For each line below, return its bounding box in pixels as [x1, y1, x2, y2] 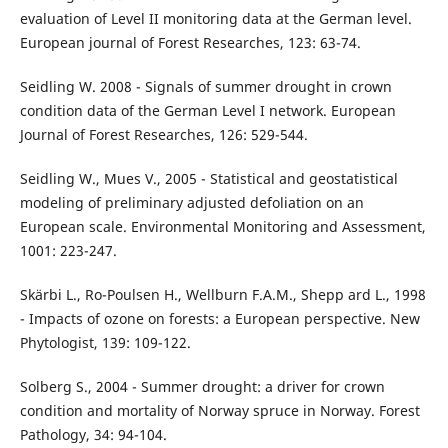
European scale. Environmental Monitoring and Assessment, [19, 217, 426, 237]
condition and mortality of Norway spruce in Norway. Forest [19, 401, 420, 421]
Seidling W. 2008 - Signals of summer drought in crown [19, 77, 392, 97]
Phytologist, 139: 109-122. [19, 333, 191, 353]
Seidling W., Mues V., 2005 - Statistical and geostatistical [19, 169, 398, 189]
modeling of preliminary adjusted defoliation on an [19, 193, 364, 213]
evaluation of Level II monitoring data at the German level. [19, 9, 412, 29]
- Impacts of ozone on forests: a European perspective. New [19, 309, 420, 329]
